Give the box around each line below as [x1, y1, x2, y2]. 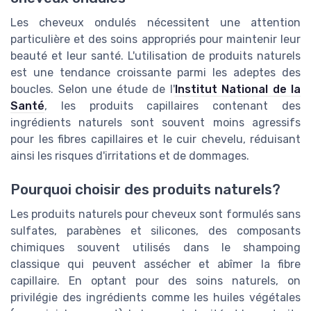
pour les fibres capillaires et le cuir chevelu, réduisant [10, 133, 301, 146]
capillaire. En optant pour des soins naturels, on [10, 274, 301, 288]
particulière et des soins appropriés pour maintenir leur [10, 33, 301, 47]
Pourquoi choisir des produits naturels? [10, 181, 280, 199]
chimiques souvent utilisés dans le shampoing [10, 241, 301, 255]
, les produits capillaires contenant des [44, 99, 301, 113]
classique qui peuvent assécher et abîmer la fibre [10, 258, 301, 271]
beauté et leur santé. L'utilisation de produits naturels [10, 49, 301, 63]
